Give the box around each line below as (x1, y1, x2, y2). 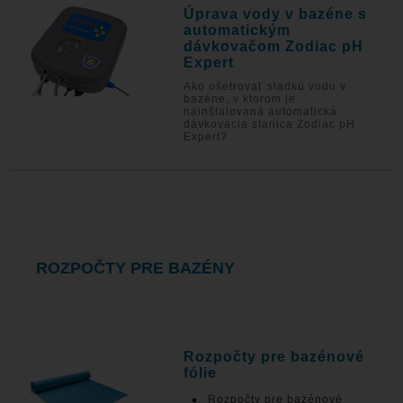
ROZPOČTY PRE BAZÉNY (36, 259, 235, 277)
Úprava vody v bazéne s (184, 6, 368, 22)
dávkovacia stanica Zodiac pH (184, 118, 356, 130)
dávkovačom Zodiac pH (184, 39, 364, 54)
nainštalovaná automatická (184, 105, 338, 118)
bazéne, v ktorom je (184, 93, 297, 105)
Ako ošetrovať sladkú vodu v (184, 80, 347, 93)
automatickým (184, 22, 291, 38)
